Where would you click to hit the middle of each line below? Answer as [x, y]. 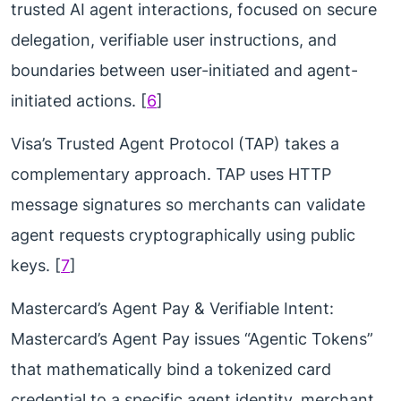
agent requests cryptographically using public [183, 235]
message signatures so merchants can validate [188, 205]
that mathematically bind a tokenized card [171, 370]
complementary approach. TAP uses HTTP [171, 175]
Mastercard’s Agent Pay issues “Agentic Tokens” [192, 339]
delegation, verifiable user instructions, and [174, 40]
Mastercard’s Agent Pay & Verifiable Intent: [172, 309]
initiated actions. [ [79, 101]
